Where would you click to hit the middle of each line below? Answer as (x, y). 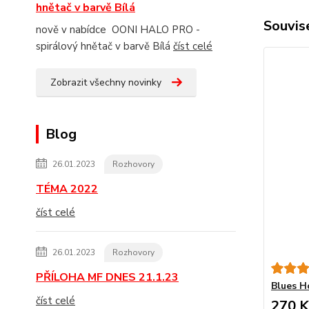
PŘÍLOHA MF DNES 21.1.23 (107, 277)
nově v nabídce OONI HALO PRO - (118, 30)
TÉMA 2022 (67, 189)
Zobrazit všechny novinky (106, 82)
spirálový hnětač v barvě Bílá (104, 46)
